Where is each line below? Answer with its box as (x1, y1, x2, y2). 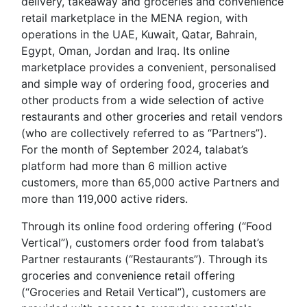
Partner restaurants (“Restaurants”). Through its (21, 251, 267, 266)
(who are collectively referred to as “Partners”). (21, 125, 267, 140)
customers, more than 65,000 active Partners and (21, 175, 280, 189)
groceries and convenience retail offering (21, 268, 235, 282)
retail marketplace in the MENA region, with (21, 10, 247, 25)
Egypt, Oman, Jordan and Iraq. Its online (21, 43, 230, 58)
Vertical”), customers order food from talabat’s (21, 235, 264, 249)
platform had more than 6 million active (21, 158, 227, 173)
